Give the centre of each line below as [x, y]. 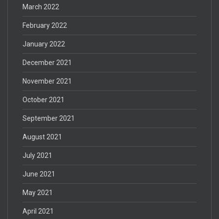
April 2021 [38, 211]
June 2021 [39, 174]
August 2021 [42, 137]
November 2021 [47, 81]
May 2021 [38, 192]
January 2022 [44, 44]
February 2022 [45, 25]
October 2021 [44, 99]
